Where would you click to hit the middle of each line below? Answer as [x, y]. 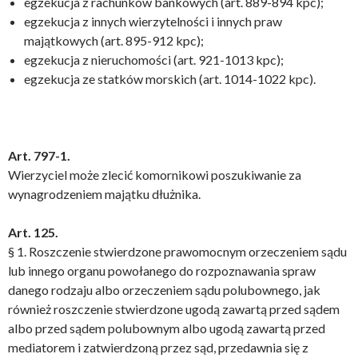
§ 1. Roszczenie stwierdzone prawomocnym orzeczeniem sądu [177, 251]
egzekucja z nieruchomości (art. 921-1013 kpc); [154, 60]
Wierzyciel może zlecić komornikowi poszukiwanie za [155, 175]
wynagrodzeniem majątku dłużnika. [104, 194]
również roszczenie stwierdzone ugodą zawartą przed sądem [174, 309]
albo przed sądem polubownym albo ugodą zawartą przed [167, 328]
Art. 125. [33, 232]
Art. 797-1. [39, 155]
